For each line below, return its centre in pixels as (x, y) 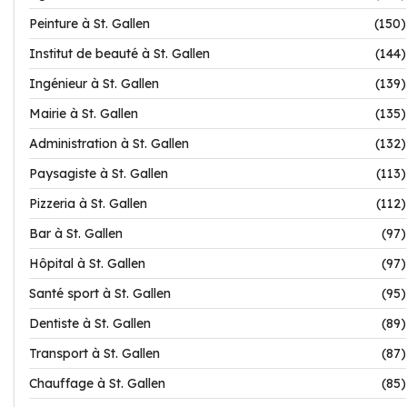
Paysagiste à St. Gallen (99, 174)
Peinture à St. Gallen (89, 24)
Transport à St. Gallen (94, 353)
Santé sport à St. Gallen (100, 293)
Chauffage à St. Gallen (97, 383)
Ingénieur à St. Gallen (94, 84)
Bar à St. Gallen (76, 233)
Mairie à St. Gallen (84, 114)
